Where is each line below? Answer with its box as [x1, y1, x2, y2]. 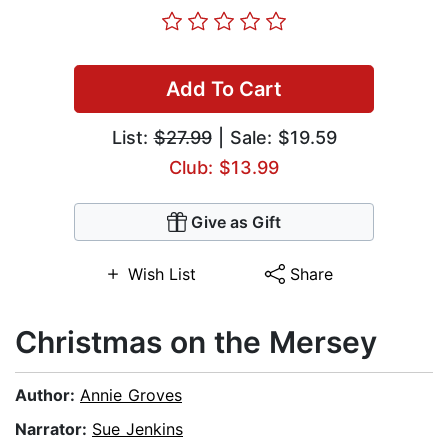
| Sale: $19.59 [211, 127, 337, 149]
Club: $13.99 [169, 157, 279, 179]
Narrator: [15, 419, 92, 440]
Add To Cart [166, 77, 282, 102]
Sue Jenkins [92, 419, 183, 440]
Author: [15, 385, 80, 406]
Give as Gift [191, 212, 281, 233]
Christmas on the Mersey [15, 324, 377, 361]
